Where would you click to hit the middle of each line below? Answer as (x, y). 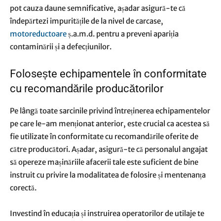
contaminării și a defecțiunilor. (61, 47)
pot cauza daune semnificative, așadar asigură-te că (98, 8)
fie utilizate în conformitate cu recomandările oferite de (104, 136)
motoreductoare (38, 34)
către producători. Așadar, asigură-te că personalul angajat (109, 149)
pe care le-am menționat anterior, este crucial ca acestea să (110, 124)
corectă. (24, 188)
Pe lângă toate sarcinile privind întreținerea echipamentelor (110, 111)
